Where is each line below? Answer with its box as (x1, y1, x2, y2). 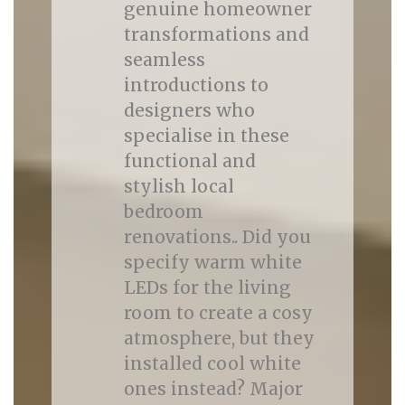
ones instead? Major (123, 378, 303, 400)
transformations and (123, 24, 309, 45)
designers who (123, 99, 255, 121)
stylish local (123, 175, 234, 197)
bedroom (123, 201, 203, 222)
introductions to (123, 74, 268, 96)
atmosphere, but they (123, 327, 315, 349)
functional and (123, 150, 256, 172)
